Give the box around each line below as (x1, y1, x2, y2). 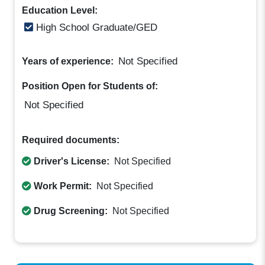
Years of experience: (22, 56, 117, 67)
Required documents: (22, 134, 120, 145)
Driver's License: (31, 156, 112, 166)
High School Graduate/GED (33, 22, 158, 34)
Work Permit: (31, 180, 95, 191)
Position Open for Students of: (22, 81, 159, 92)
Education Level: (22, 5, 98, 15)
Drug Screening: (31, 205, 111, 216)
